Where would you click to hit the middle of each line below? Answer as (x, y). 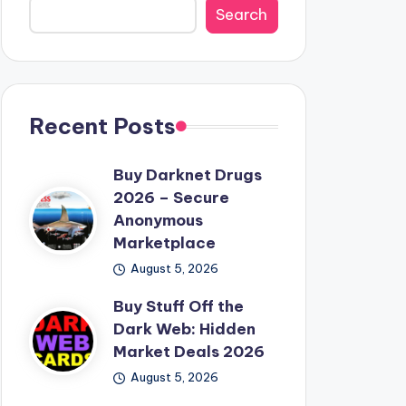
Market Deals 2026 (188, 352)
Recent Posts (102, 126)
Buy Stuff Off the (178, 306)
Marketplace (164, 243)
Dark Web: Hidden (184, 329)
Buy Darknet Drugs (187, 175)
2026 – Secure (171, 198)
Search (242, 14)
